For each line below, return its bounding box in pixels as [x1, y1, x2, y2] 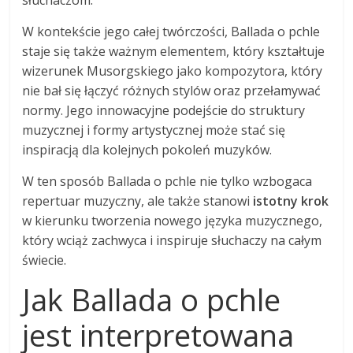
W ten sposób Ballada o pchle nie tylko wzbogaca [22, 172, 313, 190]
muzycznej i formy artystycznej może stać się [22, 121, 286, 139]
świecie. [22, 251, 67, 269]
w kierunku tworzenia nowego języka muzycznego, [22, 211, 323, 229]
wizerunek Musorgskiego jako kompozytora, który [22, 61, 323, 80]
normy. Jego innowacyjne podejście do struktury [22, 101, 306, 119]
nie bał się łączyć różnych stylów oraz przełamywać [22, 81, 321, 99]
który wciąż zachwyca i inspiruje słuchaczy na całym [22, 231, 322, 249]
